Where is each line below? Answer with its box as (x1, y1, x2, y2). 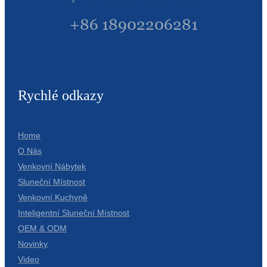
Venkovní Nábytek (18, 162, 86, 172)
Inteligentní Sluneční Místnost (18, 208, 130, 218)
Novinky (18, 239, 48, 249)
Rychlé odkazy (18, 88, 104, 104)
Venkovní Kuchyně (18, 193, 88, 203)
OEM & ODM (18, 223, 67, 234)
